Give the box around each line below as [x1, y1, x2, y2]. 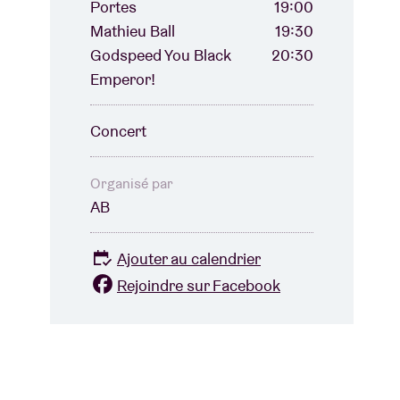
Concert [90, 121, 146, 142]
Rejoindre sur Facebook [117, 274, 280, 296]
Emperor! [90, 69, 155, 90]
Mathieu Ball [90, 21, 175, 42]
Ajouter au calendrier [117, 248, 261, 270]
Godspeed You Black [90, 45, 231, 66]
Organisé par [90, 174, 173, 194]
